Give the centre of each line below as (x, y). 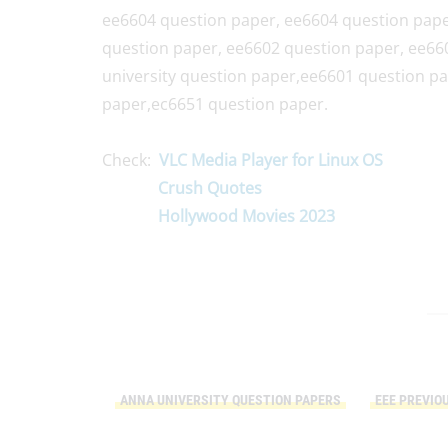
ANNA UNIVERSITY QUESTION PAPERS (230, 399)
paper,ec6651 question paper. (215, 103)
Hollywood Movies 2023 (246, 215)
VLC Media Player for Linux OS (271, 159)
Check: (130, 159)
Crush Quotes (210, 187)
